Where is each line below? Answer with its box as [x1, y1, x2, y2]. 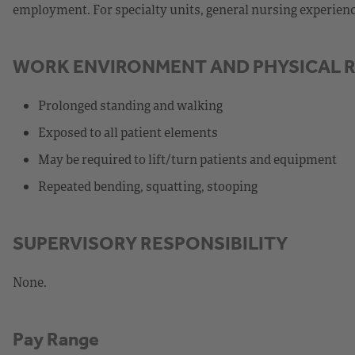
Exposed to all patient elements [38, 123, 218, 141]
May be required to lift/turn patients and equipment [38, 150, 337, 168]
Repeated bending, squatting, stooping [38, 177, 258, 195]
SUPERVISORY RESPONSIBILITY [13, 231, 288, 254]
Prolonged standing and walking [38, 96, 223, 114]
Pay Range [13, 327, 99, 350]
